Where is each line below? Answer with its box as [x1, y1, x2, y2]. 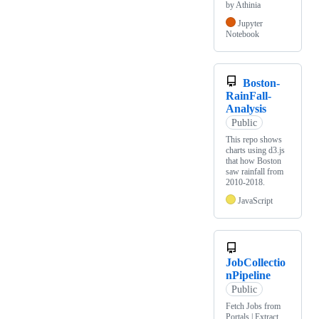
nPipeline [226, 269, 271, 282]
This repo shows [226, 135, 282, 145]
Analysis [226, 103, 266, 115]
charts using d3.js [226, 145, 285, 156]
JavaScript [238, 196, 273, 206]
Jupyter [238, 19, 263, 29]
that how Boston [226, 156, 281, 167]
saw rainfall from [226, 167, 283, 177]
